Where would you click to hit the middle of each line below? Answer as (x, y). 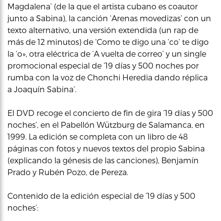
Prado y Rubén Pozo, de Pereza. (68, 172)
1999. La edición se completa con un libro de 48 (98, 136)
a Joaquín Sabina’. (42, 89)
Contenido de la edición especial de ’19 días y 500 (101, 195)
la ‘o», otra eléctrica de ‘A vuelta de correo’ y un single (107, 53)
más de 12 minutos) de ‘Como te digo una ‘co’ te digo (108, 41)
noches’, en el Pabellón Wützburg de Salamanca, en (106, 124)
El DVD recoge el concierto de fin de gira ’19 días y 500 (110, 112)
